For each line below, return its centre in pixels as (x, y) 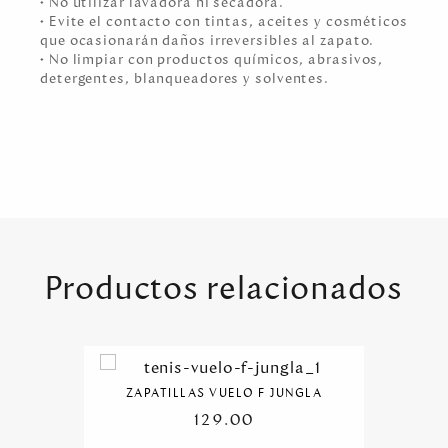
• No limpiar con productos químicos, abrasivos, (212, 59)
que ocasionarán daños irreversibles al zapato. (209, 40)
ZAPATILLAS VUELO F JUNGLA (224, 393)
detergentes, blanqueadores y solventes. (185, 78)
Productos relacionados (224, 288)
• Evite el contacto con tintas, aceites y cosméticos (224, 21)
